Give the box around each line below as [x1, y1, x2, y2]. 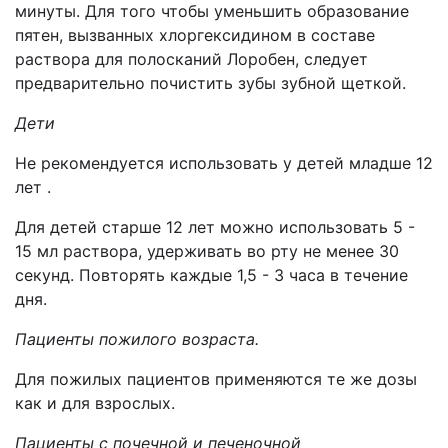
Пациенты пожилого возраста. [15, 329, 259, 349]
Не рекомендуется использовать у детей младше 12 [15, 153, 433, 173]
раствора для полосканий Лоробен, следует [15, 49, 368, 69]
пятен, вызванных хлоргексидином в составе [15, 25, 375, 45]
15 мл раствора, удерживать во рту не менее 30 [15, 241, 399, 261]
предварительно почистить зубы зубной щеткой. [15, 73, 406, 93]
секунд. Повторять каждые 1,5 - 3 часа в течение [15, 265, 408, 285]
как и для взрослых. [15, 393, 175, 413]
